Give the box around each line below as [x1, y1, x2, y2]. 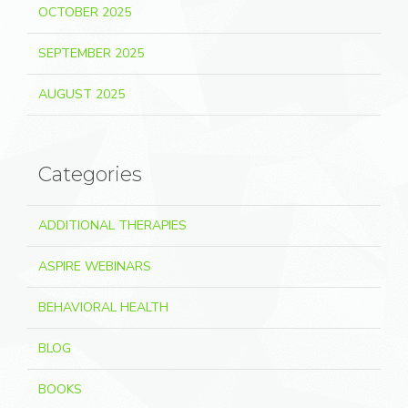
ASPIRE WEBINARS [38, 258, 151, 275]
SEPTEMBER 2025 [38, 45, 144, 62]
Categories [38, 162, 142, 187]
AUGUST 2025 [38, 86, 125, 103]
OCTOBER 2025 [38, 4, 131, 21]
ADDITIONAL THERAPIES [38, 217, 187, 234]
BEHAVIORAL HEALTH [38, 299, 168, 316]
